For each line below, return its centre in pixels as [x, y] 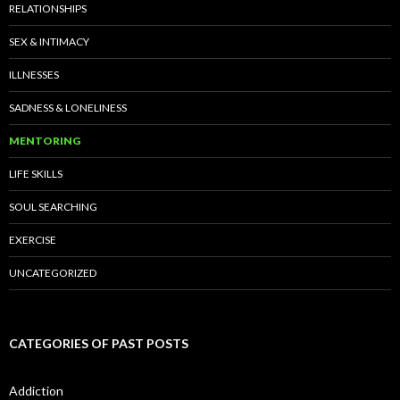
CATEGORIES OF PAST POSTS [99, 343]
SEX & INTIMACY [49, 41]
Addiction [36, 390]
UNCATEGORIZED [53, 272]
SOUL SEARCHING [53, 206]
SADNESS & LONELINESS [68, 107]
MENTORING [45, 140]
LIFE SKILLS [36, 173]
